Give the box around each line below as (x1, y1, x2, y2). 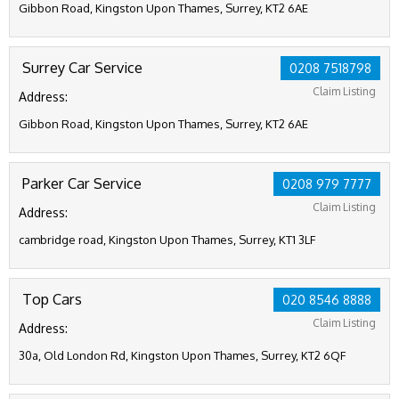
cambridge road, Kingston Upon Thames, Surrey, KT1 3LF (19, 232, 315, 247)
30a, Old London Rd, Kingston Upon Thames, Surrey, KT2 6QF (19, 348, 346, 362)
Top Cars (22, 289, 82, 308)
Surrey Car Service (22, 58, 142, 77)
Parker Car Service (22, 174, 142, 192)
